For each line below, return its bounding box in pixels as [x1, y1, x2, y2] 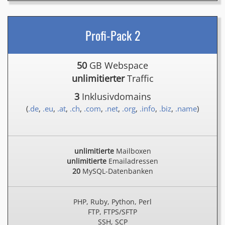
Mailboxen [114, 146, 151, 156]
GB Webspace [87, 59, 148, 71]
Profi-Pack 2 [85, 26, 140, 44]
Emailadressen [106, 156, 158, 166]
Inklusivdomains [79, 90, 151, 102]
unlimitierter [71, 72, 125, 84]
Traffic [124, 72, 154, 84]
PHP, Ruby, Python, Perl [73, 197, 152, 206]
